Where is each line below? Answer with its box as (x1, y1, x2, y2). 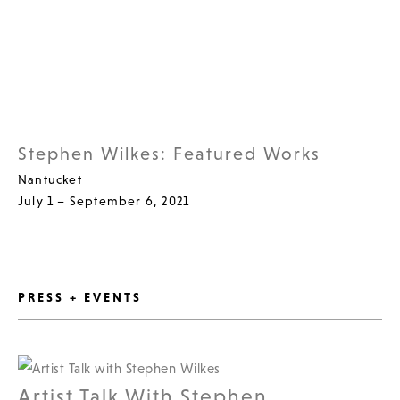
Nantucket (18, 171, 82, 187)
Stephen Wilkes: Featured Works (18, 143, 321, 163)
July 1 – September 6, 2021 (18, 193, 190, 208)
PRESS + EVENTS (18, 289, 142, 304)
